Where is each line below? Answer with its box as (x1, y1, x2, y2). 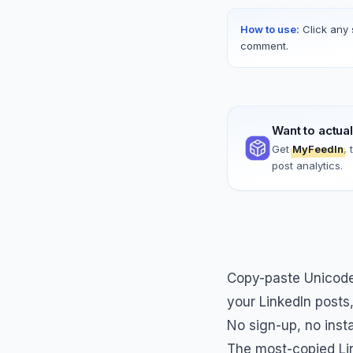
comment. (240, 39, 288, 52)
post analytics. (272, 159, 343, 172)
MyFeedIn (292, 143, 344, 155)
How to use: (240, 23, 299, 35)
